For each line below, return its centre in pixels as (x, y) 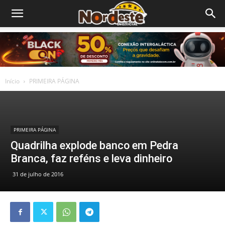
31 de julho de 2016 (38, 174)
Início (12, 81)
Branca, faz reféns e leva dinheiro (91, 158)
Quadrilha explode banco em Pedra (94, 145)
